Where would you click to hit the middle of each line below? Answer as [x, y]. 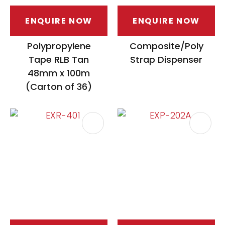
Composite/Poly [166, 46]
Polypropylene [59, 46]
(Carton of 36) [59, 87]
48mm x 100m [59, 73]
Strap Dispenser [166, 60]
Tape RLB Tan [59, 60]
